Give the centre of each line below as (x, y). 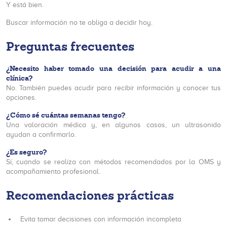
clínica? (19, 78)
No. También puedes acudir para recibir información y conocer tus (113, 88)
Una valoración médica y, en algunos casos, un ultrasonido (113, 125)
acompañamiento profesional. (53, 172)
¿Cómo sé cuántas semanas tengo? (66, 115)
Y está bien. (25, 5)
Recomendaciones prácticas (90, 195)
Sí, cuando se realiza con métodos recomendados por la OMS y (113, 162)
